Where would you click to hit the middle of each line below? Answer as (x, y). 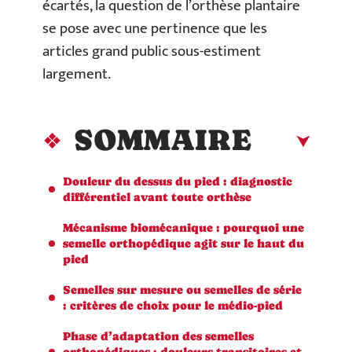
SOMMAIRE (163, 139)
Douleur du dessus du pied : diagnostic (178, 181)
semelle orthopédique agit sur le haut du (183, 243)
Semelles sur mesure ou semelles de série (182, 289)
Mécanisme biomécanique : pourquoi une (183, 227)
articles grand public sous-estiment (152, 51)
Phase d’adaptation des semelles (158, 335)
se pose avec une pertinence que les (155, 29)
